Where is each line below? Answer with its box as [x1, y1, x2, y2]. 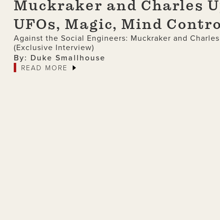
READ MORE [21, 63, 68, 73]
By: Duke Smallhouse [14, 52, 106, 63]
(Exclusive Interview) [14, 42, 94, 53]
